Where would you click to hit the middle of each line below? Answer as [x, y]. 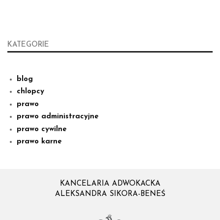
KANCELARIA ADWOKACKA [110, 184]
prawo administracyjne [57, 117]
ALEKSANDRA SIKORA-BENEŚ [110, 194]
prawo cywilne [41, 129]
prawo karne [39, 142]
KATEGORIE [28, 45]
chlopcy [30, 92]
